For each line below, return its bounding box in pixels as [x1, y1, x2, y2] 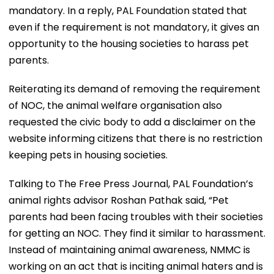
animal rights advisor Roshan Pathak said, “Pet [9, 193, 229, 207]
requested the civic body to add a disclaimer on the [9, 114, 256, 129]
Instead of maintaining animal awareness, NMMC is [9, 242, 250, 257]
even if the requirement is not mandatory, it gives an [9, 20, 259, 34]
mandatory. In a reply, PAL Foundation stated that [9, 3, 247, 18]
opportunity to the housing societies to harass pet [9, 36, 249, 51]
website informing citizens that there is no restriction [9, 131, 262, 146]
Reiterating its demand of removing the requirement [9, 81, 261, 96]
